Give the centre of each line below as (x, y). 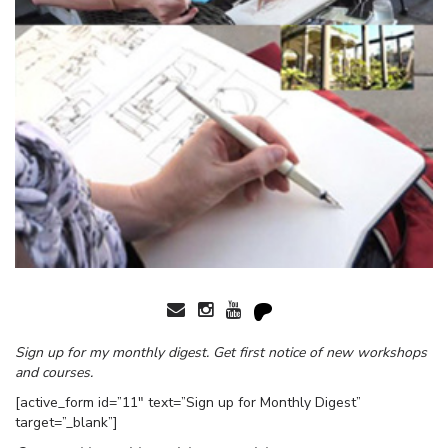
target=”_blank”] (66, 423)
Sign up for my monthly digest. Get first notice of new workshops (221, 353)
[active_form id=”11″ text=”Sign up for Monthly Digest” (188, 403)
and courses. (54, 373)
